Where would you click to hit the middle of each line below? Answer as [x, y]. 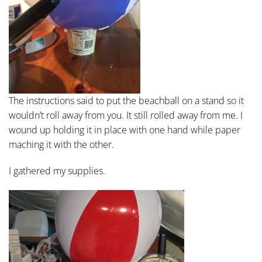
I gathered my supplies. [57, 171]
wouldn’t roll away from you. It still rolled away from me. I [126, 115]
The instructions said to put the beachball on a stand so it [126, 101]
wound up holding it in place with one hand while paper [125, 130]
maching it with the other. [61, 144]
